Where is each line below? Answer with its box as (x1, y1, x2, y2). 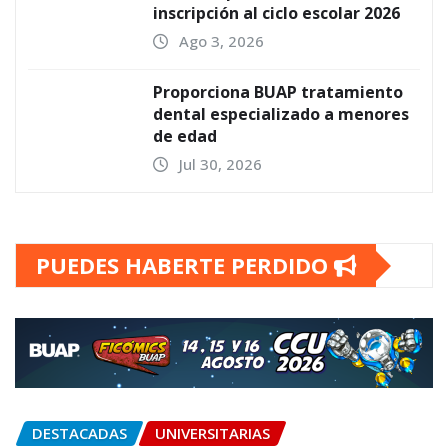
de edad (153, 125, 217, 147)
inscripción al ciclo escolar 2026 (153, 2, 400, 24)
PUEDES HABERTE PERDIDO (36, 250, 334, 280)
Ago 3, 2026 (179, 31, 264, 51)
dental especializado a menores (153, 103, 409, 125)
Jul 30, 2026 (179, 154, 262, 174)
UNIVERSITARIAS (155, 423, 270, 443)
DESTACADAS (32, 423, 127, 443)
